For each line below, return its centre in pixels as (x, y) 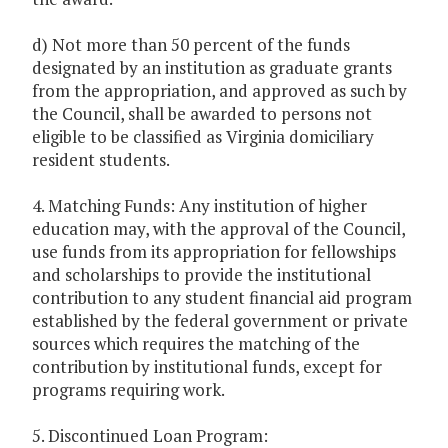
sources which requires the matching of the (196, 344)
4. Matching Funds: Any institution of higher (199, 206)
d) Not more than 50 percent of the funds (191, 45)
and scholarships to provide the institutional (201, 275)
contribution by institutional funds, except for (207, 367)
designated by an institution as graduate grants (212, 68)
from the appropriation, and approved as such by (219, 91)
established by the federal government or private (220, 321)
